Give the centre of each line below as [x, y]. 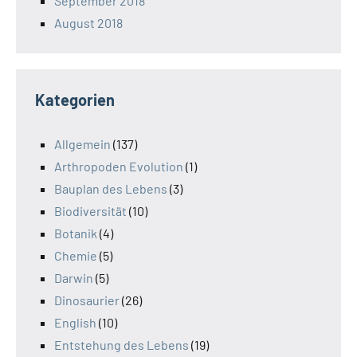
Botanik [76, 233]
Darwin [74, 278]
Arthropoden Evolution [119, 167]
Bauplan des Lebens [111, 189]
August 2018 [88, 23]
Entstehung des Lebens [122, 345]
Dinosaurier [87, 300]
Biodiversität [90, 211]
